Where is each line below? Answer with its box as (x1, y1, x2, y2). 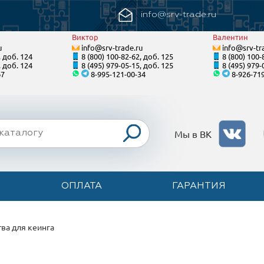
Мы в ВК (174, 127, 214, 140)
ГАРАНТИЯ (172, 181, 226, 191)
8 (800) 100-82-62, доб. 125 (81, 51, 173, 61)
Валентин (213, 32, 248, 42)
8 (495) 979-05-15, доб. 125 (81, 60, 173, 70)
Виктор (72, 32, 98, 42)
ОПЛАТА (61, 181, 102, 191)
